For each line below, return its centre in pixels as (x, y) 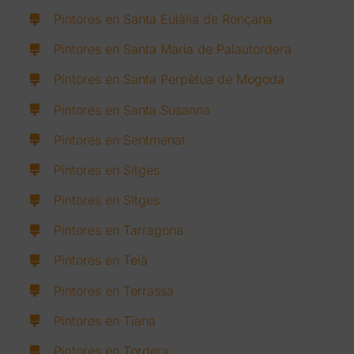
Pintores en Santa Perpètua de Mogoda (169, 79)
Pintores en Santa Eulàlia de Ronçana (164, 19)
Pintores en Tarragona (119, 230)
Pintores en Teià (101, 260)
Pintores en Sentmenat (120, 139)
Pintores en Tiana (105, 320)
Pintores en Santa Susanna (132, 109)
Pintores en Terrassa (114, 290)
